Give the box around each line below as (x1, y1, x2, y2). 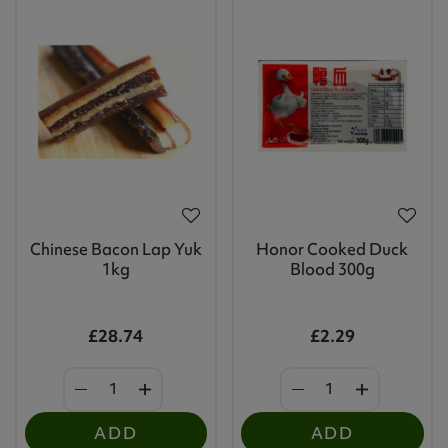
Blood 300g (289, 257, 375, 280)
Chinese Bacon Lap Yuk (29, 237, 202, 260)
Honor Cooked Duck (256, 237, 409, 260)
